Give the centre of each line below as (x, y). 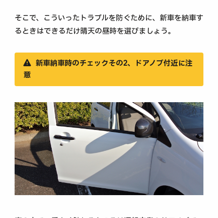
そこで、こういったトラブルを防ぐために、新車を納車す (109, 18)
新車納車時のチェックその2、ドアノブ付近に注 (114, 63)
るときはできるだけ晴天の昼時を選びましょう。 (95, 31)
